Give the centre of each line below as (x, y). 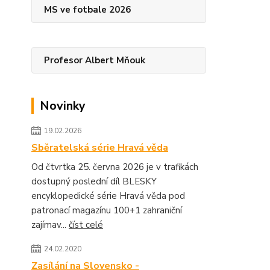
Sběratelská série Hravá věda (100, 148)
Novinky (63, 106)
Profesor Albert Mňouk (95, 60)
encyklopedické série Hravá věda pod (108, 196)
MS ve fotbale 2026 (87, 10)
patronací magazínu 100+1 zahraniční (107, 210)
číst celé (86, 225)
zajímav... (50, 225)
